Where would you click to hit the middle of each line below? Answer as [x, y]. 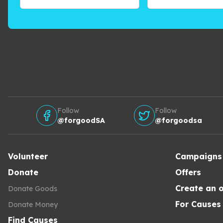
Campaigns [199, 156]
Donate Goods [33, 189]
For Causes [198, 204]
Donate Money [33, 205]
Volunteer [28, 156]
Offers [188, 172]
